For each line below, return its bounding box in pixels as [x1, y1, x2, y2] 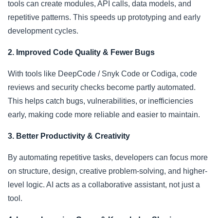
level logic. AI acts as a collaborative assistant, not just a [8, 181, 200, 189]
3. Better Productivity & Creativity [8, 132, 130, 141]
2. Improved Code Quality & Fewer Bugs [8, 48, 155, 57]
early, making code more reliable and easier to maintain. [8, 110, 200, 119]
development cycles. [8, 27, 78, 36]
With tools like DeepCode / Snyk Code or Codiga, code [8, 70, 197, 78]
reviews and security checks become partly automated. [8, 83, 196, 92]
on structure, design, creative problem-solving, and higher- [8, 167, 207, 176]
